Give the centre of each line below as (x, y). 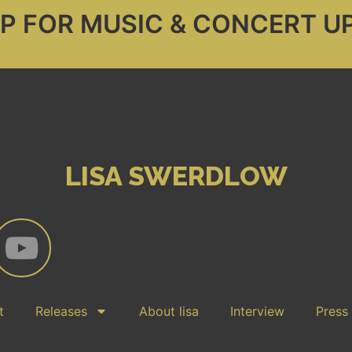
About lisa (169, 312)
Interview (257, 312)
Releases (61, 312)
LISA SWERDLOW (176, 176)
